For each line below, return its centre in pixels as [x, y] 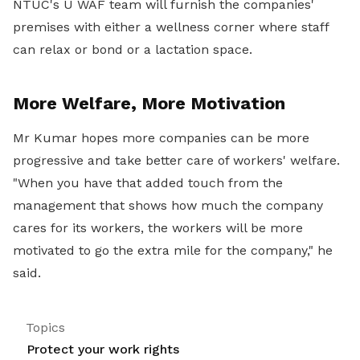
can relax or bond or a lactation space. [133, 49]
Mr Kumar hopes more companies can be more [161, 138]
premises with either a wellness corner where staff [171, 27]
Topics [45, 327]
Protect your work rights [103, 349]
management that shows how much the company [168, 205]
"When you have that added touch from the [148, 183]
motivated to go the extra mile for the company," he [173, 250]
